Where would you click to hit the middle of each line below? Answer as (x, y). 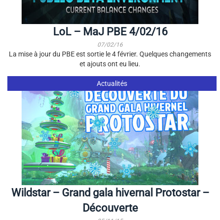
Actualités (112, 83)
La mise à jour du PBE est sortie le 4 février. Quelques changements (110, 54)
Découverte (110, 208)
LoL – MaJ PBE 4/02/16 (110, 32)
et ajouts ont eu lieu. (110, 64)
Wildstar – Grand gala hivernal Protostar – (110, 193)
